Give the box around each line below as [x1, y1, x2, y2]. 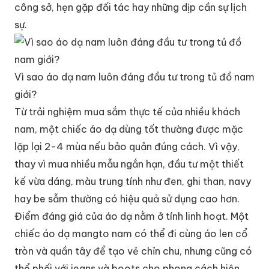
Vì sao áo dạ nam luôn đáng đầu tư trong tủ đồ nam [14, 70, 255, 83]
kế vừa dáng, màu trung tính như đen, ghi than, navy [14, 175, 251, 187]
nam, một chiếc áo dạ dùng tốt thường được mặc [14, 122, 243, 135]
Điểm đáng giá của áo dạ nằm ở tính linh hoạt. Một [14, 210, 249, 222]
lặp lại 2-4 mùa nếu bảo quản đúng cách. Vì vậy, [14, 140, 240, 153]
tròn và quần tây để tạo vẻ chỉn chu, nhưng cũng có [14, 244, 252, 257]
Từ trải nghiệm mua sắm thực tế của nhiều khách [14, 105, 240, 118]
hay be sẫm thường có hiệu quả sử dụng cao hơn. [14, 192, 240, 205]
